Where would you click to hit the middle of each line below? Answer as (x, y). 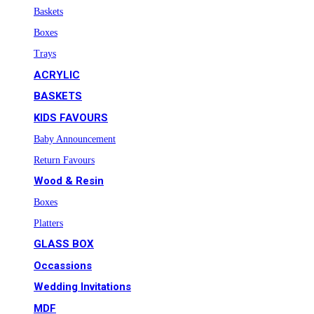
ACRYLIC (57, 75)
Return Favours (64, 160)
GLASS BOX (64, 244)
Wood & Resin (69, 181)
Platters (48, 224)
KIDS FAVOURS (71, 117)
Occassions (63, 265)
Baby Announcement (75, 139)
